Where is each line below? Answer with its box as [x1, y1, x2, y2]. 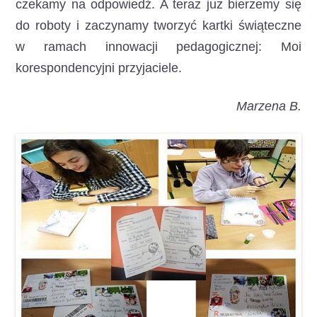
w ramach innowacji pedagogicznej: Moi [16, 40, 301, 54]
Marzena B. [236, 99, 301, 113]
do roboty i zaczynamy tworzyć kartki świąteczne [16, 18, 301, 33]
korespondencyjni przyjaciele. [16, 61, 183, 75]
